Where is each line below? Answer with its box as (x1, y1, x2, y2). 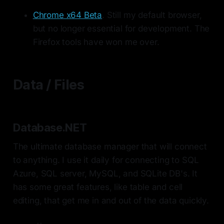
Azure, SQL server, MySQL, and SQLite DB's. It (12, 168, 198, 179)
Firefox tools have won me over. (32, 37, 159, 47)
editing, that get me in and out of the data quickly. (12, 195, 209, 206)
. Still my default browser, (102, 10, 202, 20)
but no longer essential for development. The (32, 23, 210, 34)
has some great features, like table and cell (12, 182, 183, 192)
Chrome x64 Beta (32, 10, 102, 20)
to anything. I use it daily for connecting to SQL (12, 155, 199, 165)
